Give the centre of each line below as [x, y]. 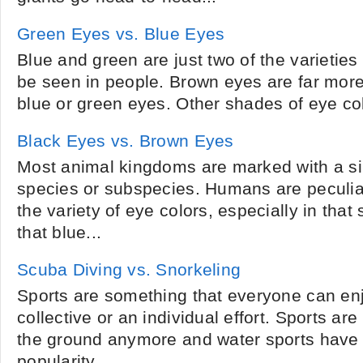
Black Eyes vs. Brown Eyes [126, 141]
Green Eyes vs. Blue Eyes [121, 34]
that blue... [60, 233]
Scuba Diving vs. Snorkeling [129, 270]
